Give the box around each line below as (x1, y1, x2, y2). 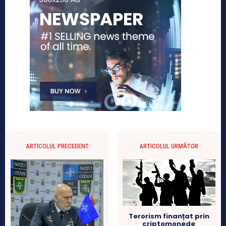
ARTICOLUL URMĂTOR (139, 142, 199, 150)
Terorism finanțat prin (128, 211, 209, 221)
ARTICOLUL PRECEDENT (25, 142, 89, 150)
